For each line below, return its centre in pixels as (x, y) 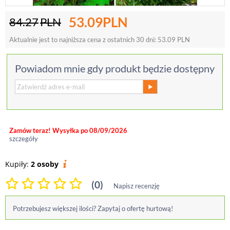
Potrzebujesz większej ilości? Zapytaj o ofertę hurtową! (93, 208)
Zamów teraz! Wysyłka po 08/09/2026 (68, 130)
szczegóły (24, 139)
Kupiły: (18, 164)
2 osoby (45, 164)
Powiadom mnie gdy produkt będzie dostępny (115, 68)
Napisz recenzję (137, 186)
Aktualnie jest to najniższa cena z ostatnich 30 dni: (83, 40)
